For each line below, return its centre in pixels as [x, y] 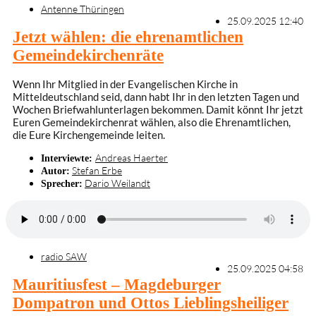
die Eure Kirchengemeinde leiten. [89, 135]
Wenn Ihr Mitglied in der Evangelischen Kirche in [125, 84]
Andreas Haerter [132, 158]
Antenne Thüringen [83, 9]
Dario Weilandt [117, 183]
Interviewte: [68, 158]
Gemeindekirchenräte [88, 55]
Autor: [55, 171]
